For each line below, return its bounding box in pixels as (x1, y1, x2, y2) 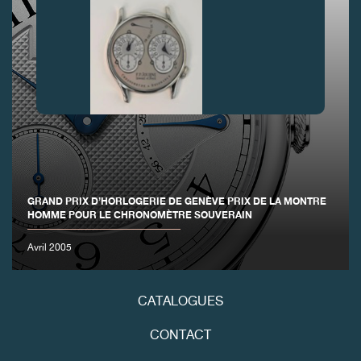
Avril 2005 (27, 243, 73, 253)
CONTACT (150, 330, 211, 343)
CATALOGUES (138, 296, 223, 309)
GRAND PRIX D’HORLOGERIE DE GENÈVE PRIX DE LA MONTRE (27, 194, 327, 207)
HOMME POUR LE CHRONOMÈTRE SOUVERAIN (27, 208, 253, 221)
